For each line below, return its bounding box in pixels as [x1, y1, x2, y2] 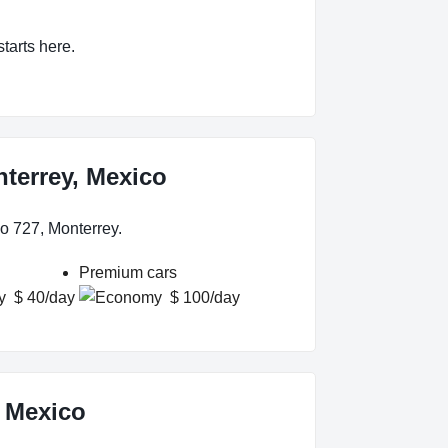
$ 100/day [170, 289, 240, 307]
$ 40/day [14, 289, 75, 307]
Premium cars [79, 264, 177, 282]
